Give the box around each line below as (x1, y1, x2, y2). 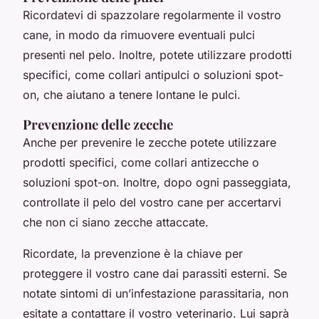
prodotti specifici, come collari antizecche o (23, 155, 259, 169)
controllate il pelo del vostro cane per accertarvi (23, 194, 281, 209)
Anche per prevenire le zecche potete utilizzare (23, 135, 276, 150)
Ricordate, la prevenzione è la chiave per (23, 246, 243, 261)
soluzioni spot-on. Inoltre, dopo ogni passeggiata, (23, 174, 291, 189)
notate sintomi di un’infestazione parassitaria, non (23, 286, 288, 300)
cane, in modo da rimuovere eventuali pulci (23, 27, 255, 42)
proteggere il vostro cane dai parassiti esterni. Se (23, 266, 287, 281)
